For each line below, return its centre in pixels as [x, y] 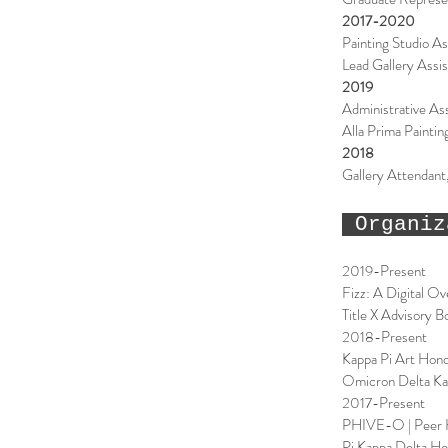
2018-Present [384, 337]
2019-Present [384, 271]
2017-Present [383, 403]
